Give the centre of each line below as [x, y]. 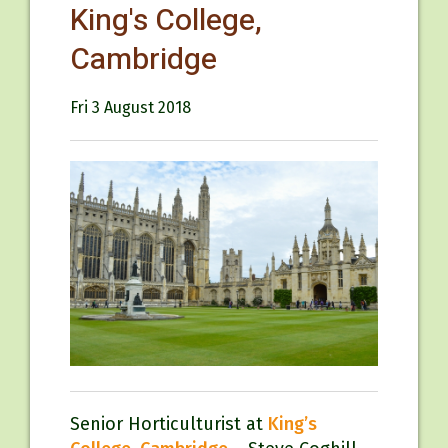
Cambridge [143, 60]
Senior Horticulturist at [169, 423]
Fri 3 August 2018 [130, 107]
